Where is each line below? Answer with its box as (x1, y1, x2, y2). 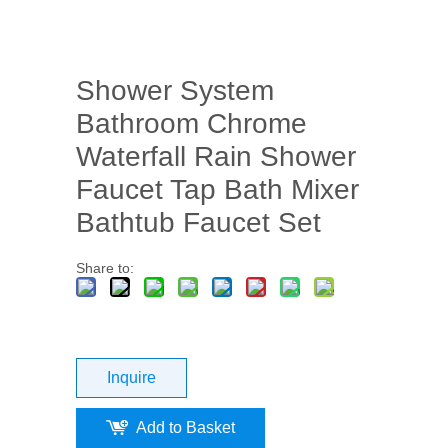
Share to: (75, 260, 134, 276)
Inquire (106, 369, 156, 386)
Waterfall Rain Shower (75, 141, 356, 172)
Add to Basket (135, 419, 235, 436)
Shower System (75, 75, 274, 106)
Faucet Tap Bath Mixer (75, 174, 359, 205)
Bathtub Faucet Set (75, 207, 321, 238)
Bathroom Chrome (75, 108, 307, 139)
